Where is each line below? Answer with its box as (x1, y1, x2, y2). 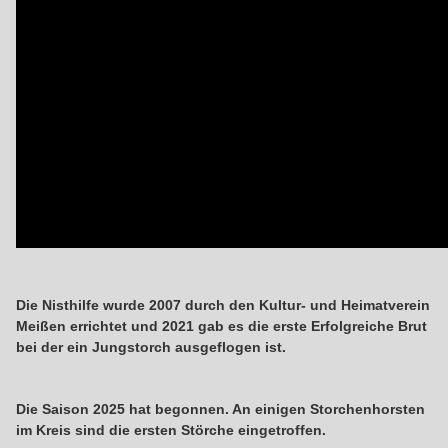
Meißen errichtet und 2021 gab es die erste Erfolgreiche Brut (16, 317, 428, 334)
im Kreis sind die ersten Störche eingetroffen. (16, 421, 327, 438)
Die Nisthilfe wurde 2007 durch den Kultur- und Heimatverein (16, 296, 431, 313)
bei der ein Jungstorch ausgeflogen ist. (16, 338, 287, 355)
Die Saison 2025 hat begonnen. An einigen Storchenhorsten (16, 400, 426, 417)
